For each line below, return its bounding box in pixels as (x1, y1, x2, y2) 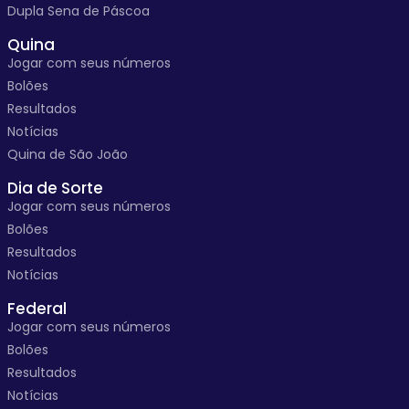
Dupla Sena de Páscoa (7, 2, 150, 20)
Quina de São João (7, 145, 128, 163)
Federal (7, 298, 67, 320)
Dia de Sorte (7, 177, 103, 199)
